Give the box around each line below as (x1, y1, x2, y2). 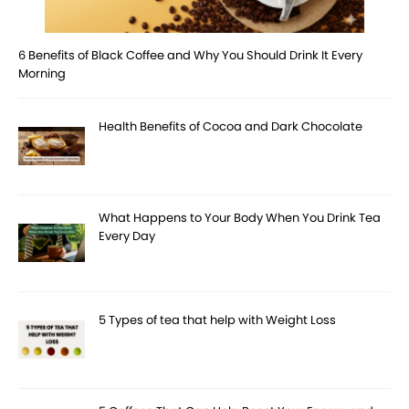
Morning (18, 64, 66, 82)
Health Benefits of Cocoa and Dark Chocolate (99, 117, 363, 135)
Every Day (99, 226, 156, 245)
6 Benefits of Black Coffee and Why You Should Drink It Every (18, 46, 362, 64)
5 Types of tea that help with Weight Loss (99, 310, 337, 329)
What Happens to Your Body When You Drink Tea (99, 208, 382, 226)
